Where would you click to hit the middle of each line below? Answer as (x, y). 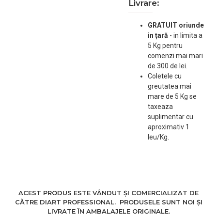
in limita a (188, 35)
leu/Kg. (158, 137)
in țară (158, 35)
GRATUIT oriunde (176, 25)
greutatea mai (169, 86)
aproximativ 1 (168, 127)
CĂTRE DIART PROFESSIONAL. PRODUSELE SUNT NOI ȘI (108, 202)
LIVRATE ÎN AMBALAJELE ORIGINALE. (108, 211)
